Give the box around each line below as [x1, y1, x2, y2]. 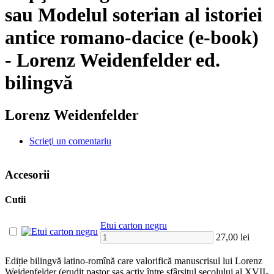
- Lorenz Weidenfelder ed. [5, 48, 220, 71]
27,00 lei [216, 232, 250, 243]
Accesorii [5, 168, 50, 181]
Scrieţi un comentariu [29, 136, 111, 147]
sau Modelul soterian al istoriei [5, 3, 262, 26]
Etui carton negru [100, 220, 167, 231]
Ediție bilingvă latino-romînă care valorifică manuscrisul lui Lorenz [5, 256, 262, 267]
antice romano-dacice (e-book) [5, 26, 259, 48]
